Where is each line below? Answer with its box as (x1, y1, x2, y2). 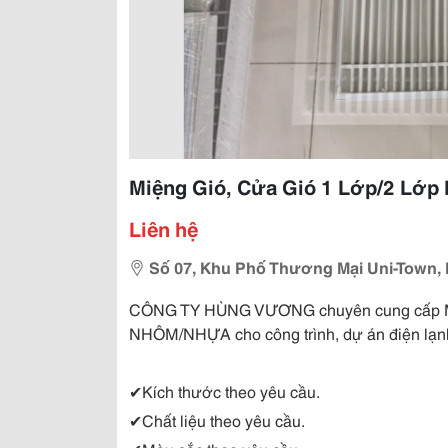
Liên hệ (129, 214, 198, 242)
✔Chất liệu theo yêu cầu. (129, 408, 305, 431)
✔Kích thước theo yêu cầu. (129, 379, 320, 402)
